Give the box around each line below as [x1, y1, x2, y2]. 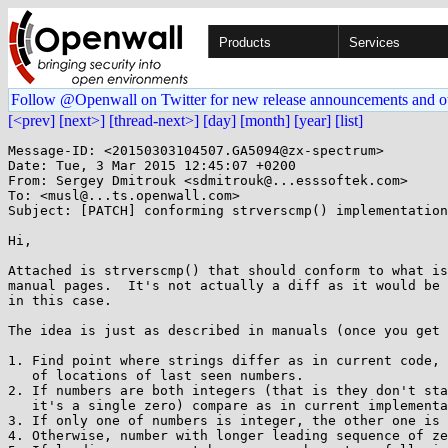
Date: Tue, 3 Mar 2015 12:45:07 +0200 [8, 158, 296, 173]
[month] [240, 112, 290, 129]
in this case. [8, 293, 112, 308]
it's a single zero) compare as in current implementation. [8, 398, 32, 413]
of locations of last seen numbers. [8, 368, 32, 383]
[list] [335, 112, 363, 129]
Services [349, 35, 400, 50]
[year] [294, 112, 331, 129]
